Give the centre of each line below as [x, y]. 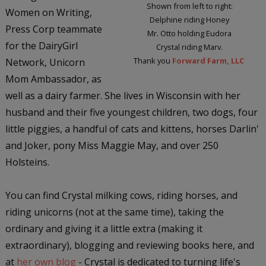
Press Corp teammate [53, 29]
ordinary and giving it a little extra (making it [104, 228]
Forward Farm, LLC [209, 60]
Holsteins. [27, 162]
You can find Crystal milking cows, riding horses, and [121, 195]
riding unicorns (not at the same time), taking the [114, 212]
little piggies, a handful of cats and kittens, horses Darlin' [132, 129]
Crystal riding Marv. [190, 47]
